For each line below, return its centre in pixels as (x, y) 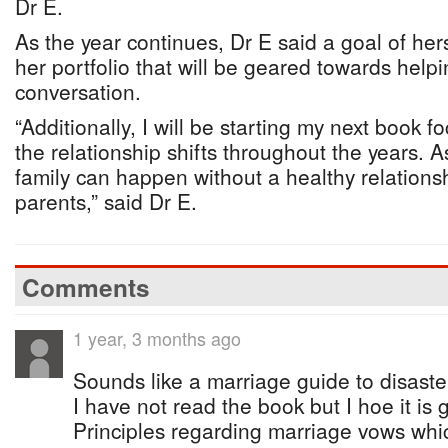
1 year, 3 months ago (157, 338)
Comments (86, 287)
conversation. (78, 91)
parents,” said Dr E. (106, 201)
